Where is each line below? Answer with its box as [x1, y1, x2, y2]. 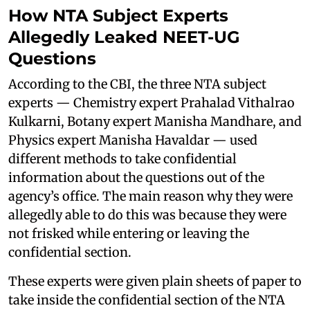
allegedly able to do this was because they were [8, 207, 286, 223]
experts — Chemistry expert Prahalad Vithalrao [8, 95, 295, 111]
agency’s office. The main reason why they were [8, 188, 293, 204]
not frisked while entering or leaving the [8, 226, 249, 241]
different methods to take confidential [8, 151, 237, 167]
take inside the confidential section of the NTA [8, 292, 285, 308]
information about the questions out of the [8, 170, 264, 185]
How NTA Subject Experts [8, 6, 228, 26]
